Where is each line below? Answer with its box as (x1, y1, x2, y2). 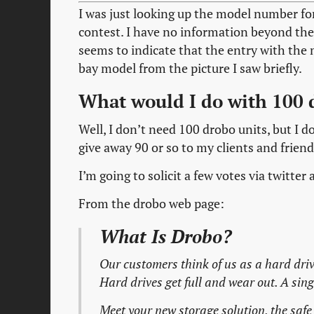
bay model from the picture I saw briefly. (78, 60, 302, 77)
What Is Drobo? (100, 224, 232, 249)
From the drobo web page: (78, 195, 224, 212)
